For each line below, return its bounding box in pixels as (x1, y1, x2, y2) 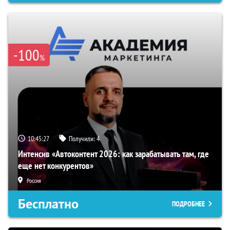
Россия (27, 177, 41, 185)
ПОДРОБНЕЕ (172, 199, 205, 209)
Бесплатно (18, 195, 79, 213)
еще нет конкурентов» (18, 160, 93, 172)
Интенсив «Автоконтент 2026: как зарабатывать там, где (18, 148, 209, 160)
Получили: (69, 134, 97, 144)
